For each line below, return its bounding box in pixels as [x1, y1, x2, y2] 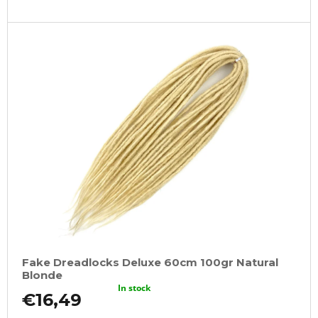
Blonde [22, 268, 62, 282]
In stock [118, 282, 151, 294]
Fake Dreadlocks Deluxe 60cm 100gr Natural [22, 256, 278, 269]
